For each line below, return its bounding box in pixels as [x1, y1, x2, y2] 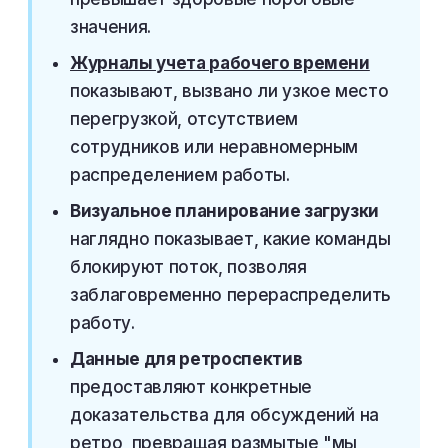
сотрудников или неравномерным [70, 137, 359, 157]
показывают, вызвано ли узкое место [70, 81, 389, 101]
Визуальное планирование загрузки [70, 201, 380, 221]
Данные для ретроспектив [70, 349, 303, 369]
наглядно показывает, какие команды [70, 229, 391, 249]
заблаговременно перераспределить [70, 285, 392, 305]
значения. [70, 17, 151, 37]
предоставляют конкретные [70, 377, 312, 397]
